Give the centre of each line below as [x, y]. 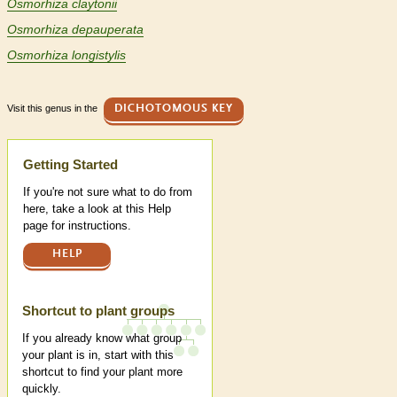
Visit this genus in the [54, 109]
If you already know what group [102, 338]
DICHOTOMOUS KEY [174, 109]
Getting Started [70, 165]
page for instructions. [77, 226]
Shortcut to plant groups [98, 310]
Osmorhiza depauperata [75, 30]
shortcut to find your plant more [102, 371]
